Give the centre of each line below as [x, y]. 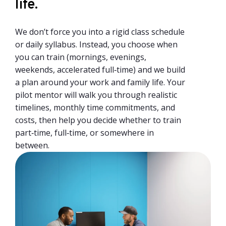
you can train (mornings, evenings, [81, 57]
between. [32, 145]
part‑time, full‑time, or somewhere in [84, 132]
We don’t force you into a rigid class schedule [100, 32]
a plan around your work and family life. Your [100, 82]
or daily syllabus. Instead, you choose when [96, 44]
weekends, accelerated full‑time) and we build [100, 69]
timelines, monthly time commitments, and [95, 107]
